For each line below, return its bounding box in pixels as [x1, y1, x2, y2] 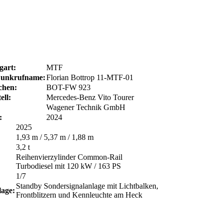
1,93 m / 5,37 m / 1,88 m [15, 132, 94, 141]
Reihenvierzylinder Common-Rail [15, 152, 122, 161]
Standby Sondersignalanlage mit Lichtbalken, [15, 181, 158, 190]
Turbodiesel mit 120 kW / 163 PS [15, 161, 121, 170]
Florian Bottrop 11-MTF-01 [46, 73, 133, 82]
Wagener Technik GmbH [46, 103, 125, 111]
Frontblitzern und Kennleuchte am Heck [15, 190, 142, 199]
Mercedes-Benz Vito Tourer [46, 93, 134, 102]
